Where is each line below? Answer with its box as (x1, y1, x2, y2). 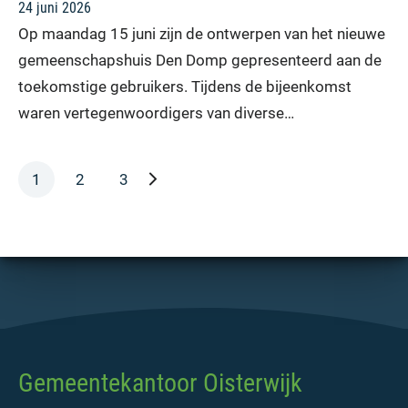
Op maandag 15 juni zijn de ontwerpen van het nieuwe (18, 24, 385, 43)
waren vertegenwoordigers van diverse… (18, 103, 294, 122)
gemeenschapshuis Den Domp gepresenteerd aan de (18, 50, 382, 69)
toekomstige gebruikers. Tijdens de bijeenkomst (18, 76, 352, 96)
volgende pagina (156, 168, 269, 188)
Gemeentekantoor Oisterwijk (18, 367, 302, 398)
